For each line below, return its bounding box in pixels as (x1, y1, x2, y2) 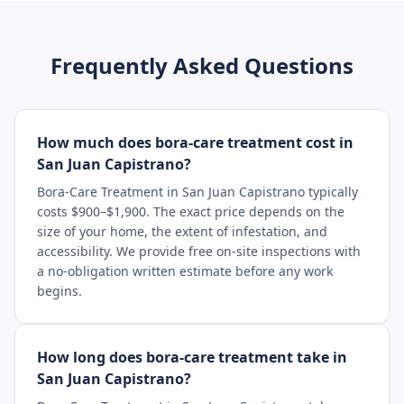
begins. (37, 282, 82, 299)
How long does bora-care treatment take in (37, 347, 347, 367)
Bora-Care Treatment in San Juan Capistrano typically (37, 183, 358, 200)
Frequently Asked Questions (50, 50, 353, 80)
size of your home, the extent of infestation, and (37, 223, 327, 240)
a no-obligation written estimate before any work (37, 262, 333, 280)
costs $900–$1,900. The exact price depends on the (37, 203, 344, 220)
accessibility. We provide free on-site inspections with (37, 243, 361, 260)
